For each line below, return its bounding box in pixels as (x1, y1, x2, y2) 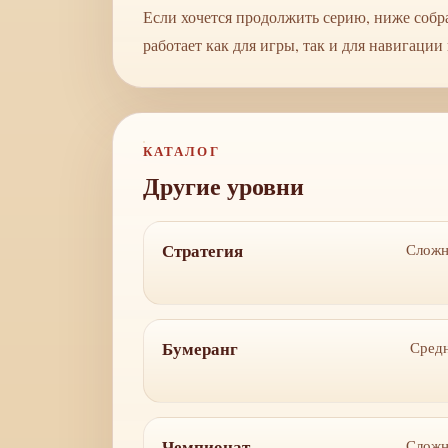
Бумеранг (162, 336, 238, 361)
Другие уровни (143, 168, 304, 203)
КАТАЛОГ (143, 141, 220, 160)
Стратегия (162, 238, 243, 263)
